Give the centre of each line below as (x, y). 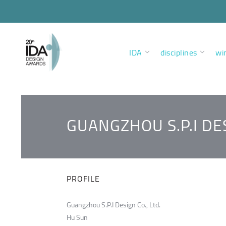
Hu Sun (77, 217)
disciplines (179, 52)
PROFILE (83, 179)
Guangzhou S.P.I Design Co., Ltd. (114, 205)
